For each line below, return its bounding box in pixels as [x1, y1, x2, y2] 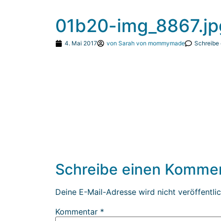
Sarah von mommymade [117, 39, 185, 47]
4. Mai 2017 [65, 39, 97, 47]
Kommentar [55, 207, 100, 217]
